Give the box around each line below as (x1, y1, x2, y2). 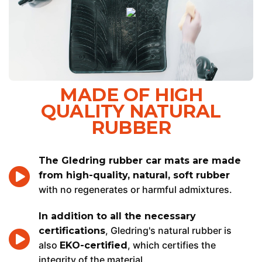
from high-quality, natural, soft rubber (39, 170, 230, 181)
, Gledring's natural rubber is (105, 225, 232, 237)
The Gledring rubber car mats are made (39, 155, 241, 167)
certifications (39, 225, 105, 237)
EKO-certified (60, 240, 127, 251)
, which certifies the (127, 239, 216, 251)
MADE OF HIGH (60, 84, 202, 106)
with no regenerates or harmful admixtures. (39, 184, 232, 196)
